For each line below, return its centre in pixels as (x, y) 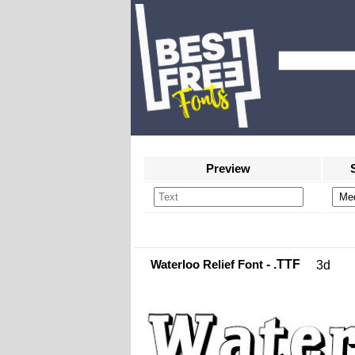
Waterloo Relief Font (206, 264)
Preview (228, 168)
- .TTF (281, 264)
